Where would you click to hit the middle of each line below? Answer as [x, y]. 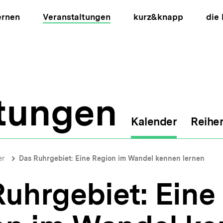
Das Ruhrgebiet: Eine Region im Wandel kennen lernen [112, 158]
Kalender [154, 121]
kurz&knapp [158, 17]
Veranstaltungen [77, 17]
